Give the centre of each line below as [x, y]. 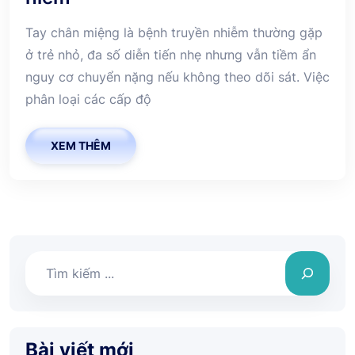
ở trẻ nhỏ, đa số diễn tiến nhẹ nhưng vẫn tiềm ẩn [171, 54]
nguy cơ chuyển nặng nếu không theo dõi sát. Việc [177, 76]
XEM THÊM [81, 145]
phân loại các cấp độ [88, 99]
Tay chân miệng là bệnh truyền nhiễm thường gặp [174, 32]
